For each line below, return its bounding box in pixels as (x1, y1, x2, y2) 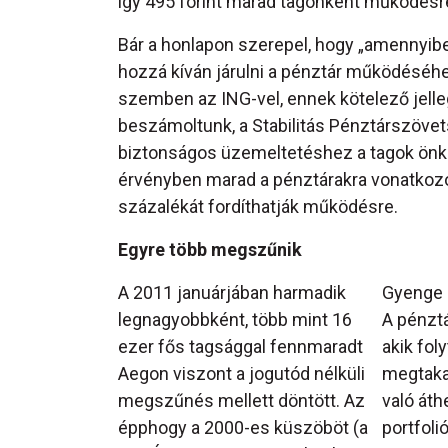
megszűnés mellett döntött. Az (118, 390, 365, 412)
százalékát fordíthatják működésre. (118, 196, 398, 218)
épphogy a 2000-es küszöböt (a (118, 417, 368, 439)
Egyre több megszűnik (118, 239, 302, 261)
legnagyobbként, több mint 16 (118, 309, 352, 331)
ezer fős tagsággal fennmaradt (118, 336, 363, 358)
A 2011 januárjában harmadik (118, 282, 346, 304)
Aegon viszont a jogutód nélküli (118, 363, 365, 385)
